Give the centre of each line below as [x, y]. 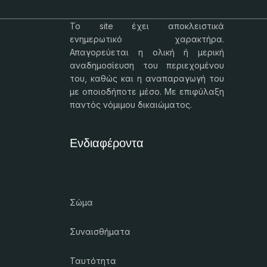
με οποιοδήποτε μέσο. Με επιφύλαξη [147, 91]
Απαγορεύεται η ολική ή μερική [147, 52]
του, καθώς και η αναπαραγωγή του [147, 78]
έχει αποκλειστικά [169, 26]
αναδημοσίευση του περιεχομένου [147, 65]
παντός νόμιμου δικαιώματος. [131, 105]
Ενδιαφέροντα [107, 143]
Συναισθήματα [100, 232]
